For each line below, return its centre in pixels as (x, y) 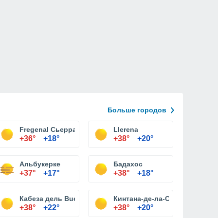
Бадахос (128, 164)
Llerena (126, 129)
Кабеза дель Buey (50, 199)
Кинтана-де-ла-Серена (152, 199)
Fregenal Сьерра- (49, 129)
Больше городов (137, 110)
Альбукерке (40, 164)
